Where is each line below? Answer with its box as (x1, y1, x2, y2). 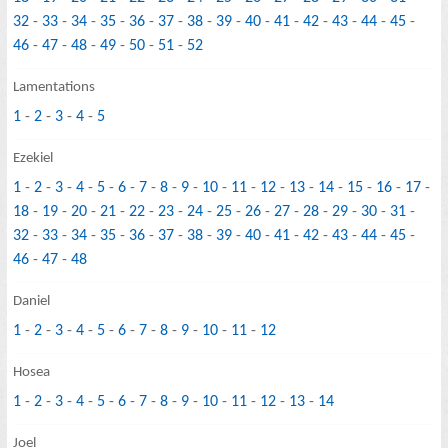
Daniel (13, 294, 51, 310)
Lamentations (13, 80, 96, 96)
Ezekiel (13, 151, 54, 167)
